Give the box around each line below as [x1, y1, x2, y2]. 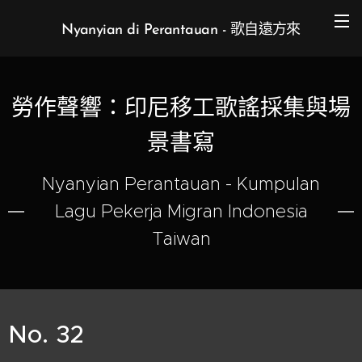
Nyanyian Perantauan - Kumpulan [42, 173, 320, 195]
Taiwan [151, 228, 211, 250]
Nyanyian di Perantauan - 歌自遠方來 [61, 23, 301, 38]
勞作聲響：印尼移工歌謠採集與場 [11, 99, 351, 121]
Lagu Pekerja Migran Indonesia [54, 200, 308, 222]
